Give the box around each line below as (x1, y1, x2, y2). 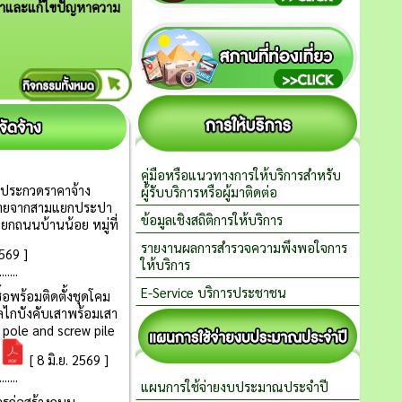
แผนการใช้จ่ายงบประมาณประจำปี (141, 378, 328, 395)
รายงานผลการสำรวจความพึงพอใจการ (141, 239, 347, 256)
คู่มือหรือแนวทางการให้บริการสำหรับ (141, 166, 341, 183)
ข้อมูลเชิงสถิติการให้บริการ (141, 211, 283, 228)
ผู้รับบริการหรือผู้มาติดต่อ (141, 183, 277, 200)
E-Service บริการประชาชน (141, 284, 286, 301)
